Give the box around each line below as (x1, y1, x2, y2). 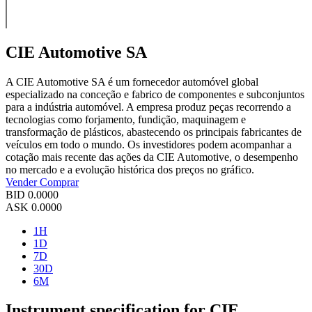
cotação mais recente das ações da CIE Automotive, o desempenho (6, 150, 298, 163)
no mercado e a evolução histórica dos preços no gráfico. (6, 163, 254, 175)
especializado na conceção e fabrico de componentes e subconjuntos (6, 88, 304, 100)
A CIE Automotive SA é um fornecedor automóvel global (6, 75, 258, 88)
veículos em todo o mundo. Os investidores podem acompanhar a (6, 138, 292, 150)
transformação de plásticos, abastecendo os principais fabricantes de (6, 125, 302, 138)
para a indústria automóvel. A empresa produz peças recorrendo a (6, 100, 291, 113)
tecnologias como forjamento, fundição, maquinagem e (6, 113, 246, 125)
